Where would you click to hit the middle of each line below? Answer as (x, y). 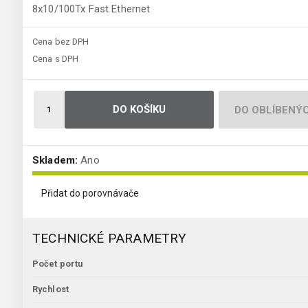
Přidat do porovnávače (90, 194)
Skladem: (55, 161)
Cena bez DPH (61, 42)
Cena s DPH (56, 59)
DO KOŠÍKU (139, 110)
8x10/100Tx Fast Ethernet (91, 9)
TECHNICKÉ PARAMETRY (110, 239)
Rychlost (51, 289)
